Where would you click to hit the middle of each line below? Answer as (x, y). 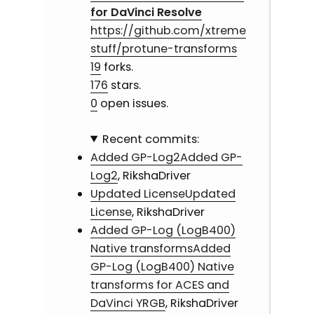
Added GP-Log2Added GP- (166, 157)
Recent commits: (150, 139)
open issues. (132, 104)
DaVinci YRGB (128, 303)
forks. (117, 67)
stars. (124, 86)
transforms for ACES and (159, 285)
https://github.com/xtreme (168, 31)
